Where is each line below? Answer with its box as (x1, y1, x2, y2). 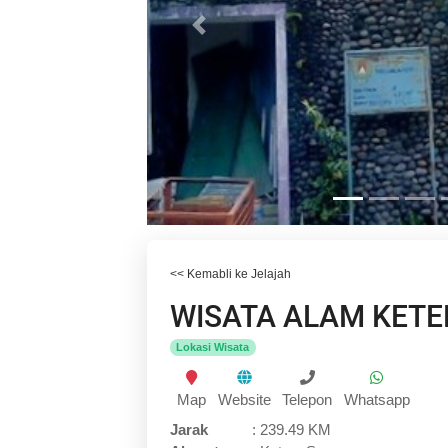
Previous (197, 25, 256, 42)
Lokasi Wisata (176, 341, 250, 353)
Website (217, 391, 271, 409)
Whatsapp (343, 391, 410, 409)
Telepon (282, 391, 332, 409)
